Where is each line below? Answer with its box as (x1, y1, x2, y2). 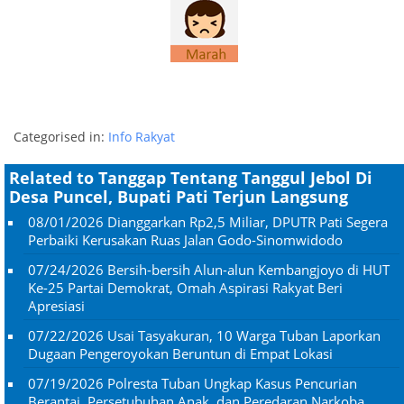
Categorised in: (14, 127, 108, 145)
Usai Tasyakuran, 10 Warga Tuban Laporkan (107, 326, 381, 344)
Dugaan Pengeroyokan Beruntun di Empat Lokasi (28, 344, 333, 363)
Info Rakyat (108, 127, 175, 145)
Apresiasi (28, 296, 85, 315)
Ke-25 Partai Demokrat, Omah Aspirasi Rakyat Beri (28, 278, 343, 297)
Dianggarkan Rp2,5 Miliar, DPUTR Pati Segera (107, 212, 388, 231)
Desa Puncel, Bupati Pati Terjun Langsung (9, 185, 348, 207)
